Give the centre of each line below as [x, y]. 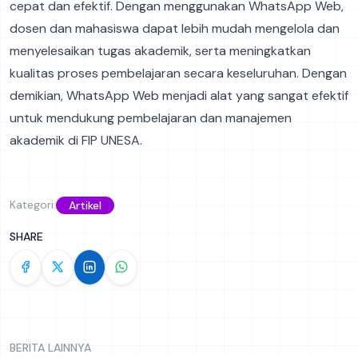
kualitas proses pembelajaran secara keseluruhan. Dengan [178, 73]
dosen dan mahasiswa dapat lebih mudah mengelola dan [175, 28]
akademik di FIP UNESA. [76, 140]
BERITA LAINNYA [50, 347]
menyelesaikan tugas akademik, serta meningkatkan [160, 50]
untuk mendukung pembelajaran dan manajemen [151, 117]
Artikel [85, 205]
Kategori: [33, 205]
